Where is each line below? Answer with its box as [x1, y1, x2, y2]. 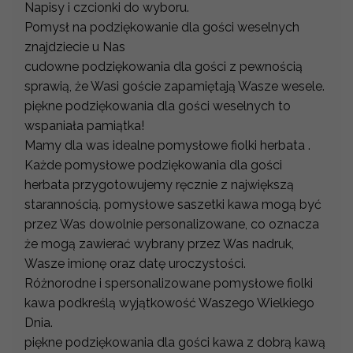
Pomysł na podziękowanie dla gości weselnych [24, 20, 299, 35]
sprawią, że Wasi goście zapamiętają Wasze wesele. [24, 79, 325, 95]
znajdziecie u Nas [24, 39, 128, 55]
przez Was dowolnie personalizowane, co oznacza [24, 217, 319, 232]
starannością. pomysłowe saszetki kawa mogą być [24, 197, 321, 213]
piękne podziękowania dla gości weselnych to [24, 98, 291, 114]
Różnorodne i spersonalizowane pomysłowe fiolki [24, 276, 313, 292]
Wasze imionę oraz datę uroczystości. [24, 256, 249, 272]
